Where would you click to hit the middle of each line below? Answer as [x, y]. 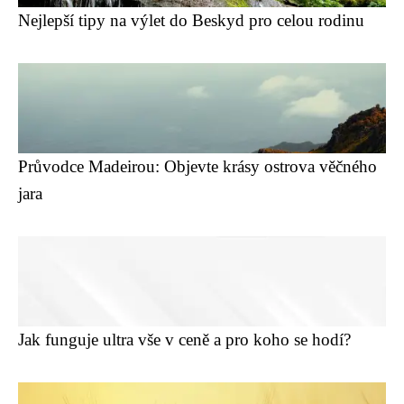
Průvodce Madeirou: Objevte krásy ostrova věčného [197, 166]
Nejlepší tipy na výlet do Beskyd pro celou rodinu [191, 20]
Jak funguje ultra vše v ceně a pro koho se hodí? [184, 339]
